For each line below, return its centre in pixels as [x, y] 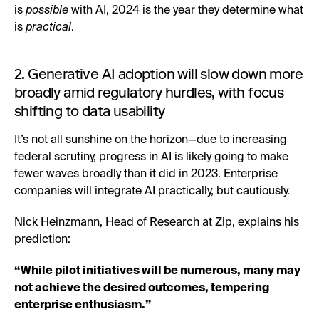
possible [47, 10]
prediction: [42, 240]
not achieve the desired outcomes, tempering [142, 288]
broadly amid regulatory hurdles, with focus [149, 92]
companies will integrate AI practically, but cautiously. [153, 191]
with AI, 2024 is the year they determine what [186, 10]
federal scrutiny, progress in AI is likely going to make [151, 157]
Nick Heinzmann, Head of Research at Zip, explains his [157, 223]
